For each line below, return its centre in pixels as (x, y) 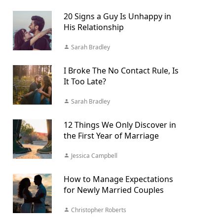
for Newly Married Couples (113, 190)
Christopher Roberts (98, 210)
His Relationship (93, 27)
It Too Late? (85, 81)
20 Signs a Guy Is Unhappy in (117, 16)
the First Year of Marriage (111, 136)
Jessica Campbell (93, 156)
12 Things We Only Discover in (120, 125)
